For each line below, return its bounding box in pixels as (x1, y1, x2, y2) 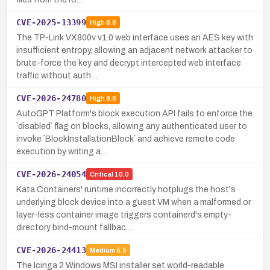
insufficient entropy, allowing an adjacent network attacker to (16, 45, 253, 55)
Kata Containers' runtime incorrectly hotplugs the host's (16, 184, 236, 194)
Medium (89, 246, 115, 254)
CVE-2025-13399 (16, 17, 86, 27)
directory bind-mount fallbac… (16, 222, 133, 232)
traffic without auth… (16, 71, 98, 80)
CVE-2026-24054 (16, 169, 86, 179)
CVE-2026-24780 (16, 93, 86, 103)
